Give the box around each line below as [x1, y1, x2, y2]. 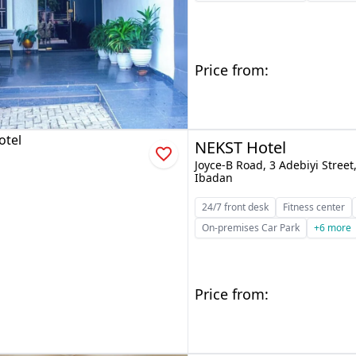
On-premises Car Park [202, 221, 300, 234]
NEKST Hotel [195, 137, 287, 158]
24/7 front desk [202, 200, 269, 214]
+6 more [314, 221, 352, 234]
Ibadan [195, 170, 234, 185]
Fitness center [283, 200, 346, 214]
